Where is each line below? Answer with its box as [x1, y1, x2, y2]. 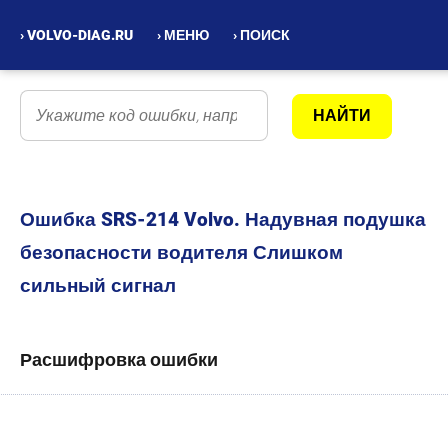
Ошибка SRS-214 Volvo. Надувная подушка [20, 208, 426, 231]
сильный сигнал [20, 274, 176, 297]
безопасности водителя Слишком [20, 241, 343, 264]
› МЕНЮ [157, 27, 209, 43]
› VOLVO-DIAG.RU [20, 27, 133, 43]
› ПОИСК [233, 27, 290, 43]
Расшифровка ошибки [20, 349, 218, 370]
